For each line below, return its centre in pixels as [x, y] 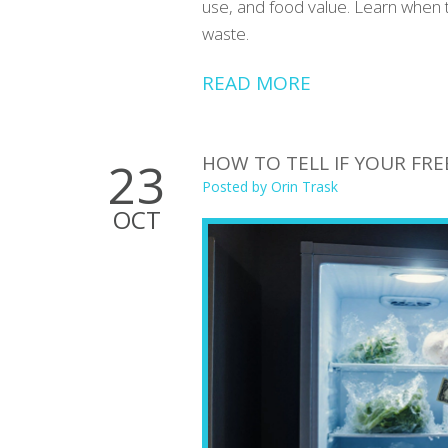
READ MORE [256, 82]
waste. [225, 33]
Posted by [236, 186]
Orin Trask [304, 186]
